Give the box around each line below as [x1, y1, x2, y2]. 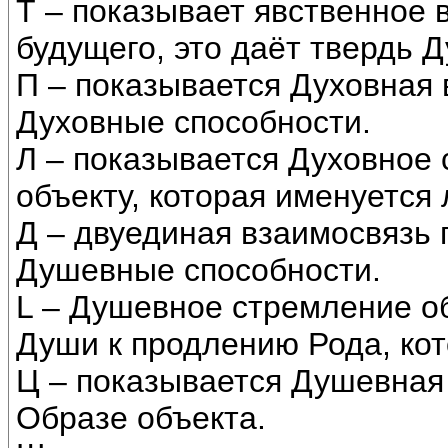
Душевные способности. [16, 252, 381, 289]
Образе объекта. [16, 400, 266, 437]
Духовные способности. [16, 104, 371, 141]
